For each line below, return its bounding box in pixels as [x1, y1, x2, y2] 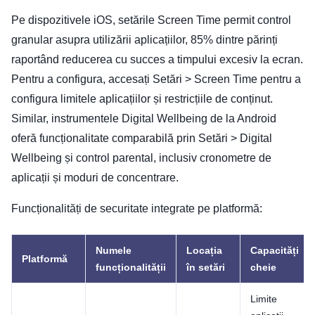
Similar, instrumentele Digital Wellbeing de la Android [11, 112, 276, 124]
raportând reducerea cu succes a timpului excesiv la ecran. [11, 53, 303, 65]
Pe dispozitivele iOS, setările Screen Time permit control [11, 13, 291, 26]
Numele [96, 244, 131, 256]
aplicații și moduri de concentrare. [11, 171, 179, 184]
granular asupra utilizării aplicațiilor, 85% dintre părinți [11, 33, 278, 46]
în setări [186, 261, 225, 273]
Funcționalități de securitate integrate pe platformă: [11, 202, 262, 214]
